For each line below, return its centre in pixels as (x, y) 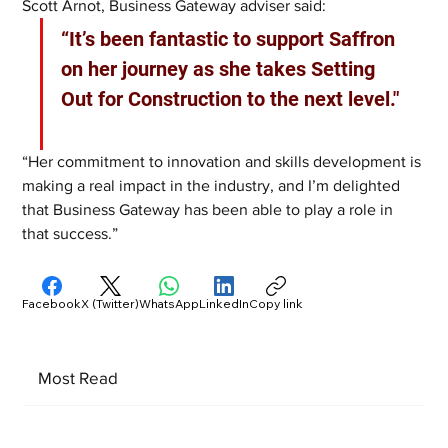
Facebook (52, 304)
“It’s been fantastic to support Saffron (231, 39)
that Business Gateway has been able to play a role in (210, 210)
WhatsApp (169, 304)
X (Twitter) (110, 304)
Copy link (276, 304)
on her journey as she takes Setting (221, 69)
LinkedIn (224, 304)
